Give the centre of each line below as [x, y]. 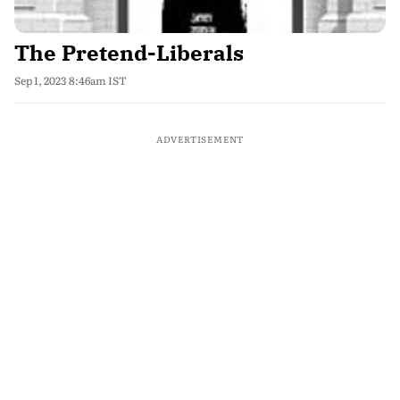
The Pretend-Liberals [129, 53]
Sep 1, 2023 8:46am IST [71, 80]
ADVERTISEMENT [200, 139]
